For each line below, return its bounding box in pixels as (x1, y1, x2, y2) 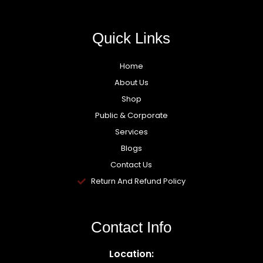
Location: (109, 247, 154, 261)
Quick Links (92, 29, 171, 47)
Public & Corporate (95, 109, 168, 121)
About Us (114, 76, 149, 88)
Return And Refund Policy (90, 175, 186, 187)
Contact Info (91, 218, 172, 236)
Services (114, 126, 148, 137)
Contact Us (110, 159, 153, 170)
